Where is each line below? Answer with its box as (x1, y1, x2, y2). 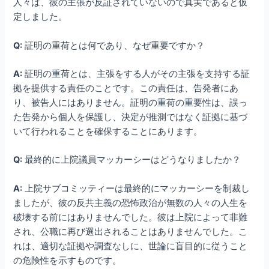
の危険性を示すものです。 (13, 255, 122, 266)
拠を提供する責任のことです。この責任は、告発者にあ (13, 83, 239, 94)
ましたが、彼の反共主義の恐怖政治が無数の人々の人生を (13, 197, 248, 208)
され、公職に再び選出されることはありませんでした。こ (13, 226, 248, 237)
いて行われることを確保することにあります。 (13, 126, 203, 138)
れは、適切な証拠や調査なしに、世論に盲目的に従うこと (13, 240, 248, 252)
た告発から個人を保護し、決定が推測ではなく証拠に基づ (13, 112, 248, 123)
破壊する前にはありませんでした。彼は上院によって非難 (13, 211, 248, 223)
